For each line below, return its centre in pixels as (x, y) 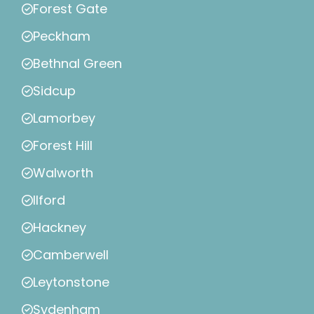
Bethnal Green (77, 64)
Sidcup (54, 91)
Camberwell (71, 255)
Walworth (63, 173)
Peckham (62, 36)
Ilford (49, 200)
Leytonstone (71, 282)
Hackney (60, 228)
